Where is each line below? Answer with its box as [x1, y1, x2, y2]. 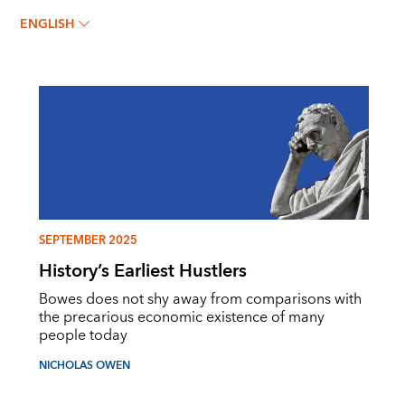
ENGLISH [20, 14, 75, 35]
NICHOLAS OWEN [38, 356, 130, 376]
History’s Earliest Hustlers [38, 255, 247, 287]
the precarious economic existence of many [38, 305, 325, 331]
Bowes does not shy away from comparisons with [38, 287, 362, 313]
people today [38, 323, 127, 349]
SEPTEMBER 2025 [38, 231, 137, 251]
